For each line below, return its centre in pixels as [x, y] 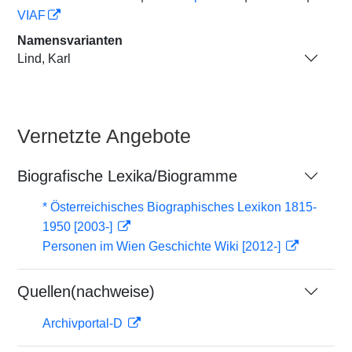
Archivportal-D [84, 323]
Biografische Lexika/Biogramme [127, 176]
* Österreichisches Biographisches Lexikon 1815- [180, 207]
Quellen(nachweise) [86, 291]
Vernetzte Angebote [104, 136]
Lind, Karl [44, 58]
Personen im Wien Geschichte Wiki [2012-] [163, 246]
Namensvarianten [70, 40]
